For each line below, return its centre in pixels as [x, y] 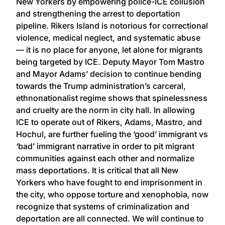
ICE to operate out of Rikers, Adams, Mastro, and [109, 122]
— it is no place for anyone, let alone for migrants [109, 50]
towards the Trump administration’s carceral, [101, 86]
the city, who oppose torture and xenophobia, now [112, 195]
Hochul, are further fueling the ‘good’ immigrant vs [112, 134]
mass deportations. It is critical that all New [97, 171]
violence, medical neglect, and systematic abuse [108, 38]
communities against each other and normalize [105, 158]
